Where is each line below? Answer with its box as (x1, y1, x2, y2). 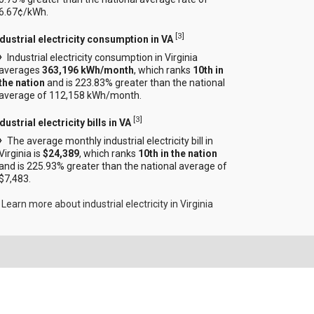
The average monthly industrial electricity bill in (7, 135, 214, 146)
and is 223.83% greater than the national (45, 76, 226, 88)
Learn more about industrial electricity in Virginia (1, 198, 214, 210)
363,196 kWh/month (42, 64, 135, 76)
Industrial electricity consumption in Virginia (7, 51, 198, 63)
